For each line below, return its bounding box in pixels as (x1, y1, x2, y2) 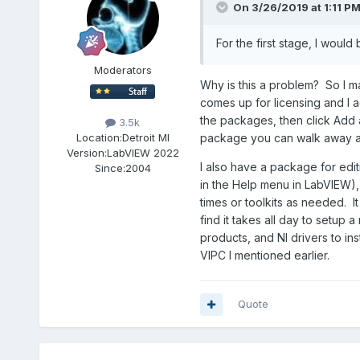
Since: (94, 162, 125, 175)
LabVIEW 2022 (106, 146, 179, 160)
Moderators (93, 63, 152, 77)
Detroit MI (121, 131, 170, 145)
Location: (76, 131, 122, 145)
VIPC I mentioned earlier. (199, 248, 329, 263)
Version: (66, 146, 107, 160)
